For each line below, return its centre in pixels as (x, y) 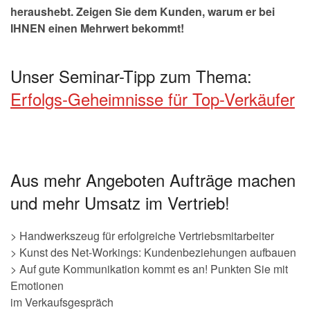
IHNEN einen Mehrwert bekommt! (97, 28)
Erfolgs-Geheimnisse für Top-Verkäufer (153, 99)
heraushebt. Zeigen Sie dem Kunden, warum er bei (143, 11)
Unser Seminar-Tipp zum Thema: (134, 76)
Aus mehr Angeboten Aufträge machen (153, 180)
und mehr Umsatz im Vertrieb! (120, 202)
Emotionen (37, 285)
